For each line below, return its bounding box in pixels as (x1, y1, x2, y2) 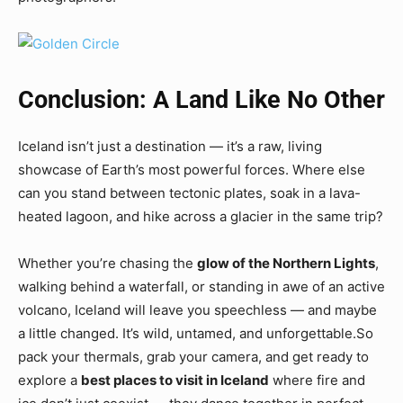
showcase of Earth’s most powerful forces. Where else (18, 161, 365, 179)
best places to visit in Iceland (81, 372, 269, 390)
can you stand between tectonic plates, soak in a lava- (18, 184, 361, 202)
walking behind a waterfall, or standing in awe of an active (18, 278, 385, 296)
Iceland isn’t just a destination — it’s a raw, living (18, 138, 322, 156)
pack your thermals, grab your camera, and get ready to (18, 348, 369, 366)
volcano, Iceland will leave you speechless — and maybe (18, 301, 377, 319)
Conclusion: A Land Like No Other (18, 85, 385, 115)
